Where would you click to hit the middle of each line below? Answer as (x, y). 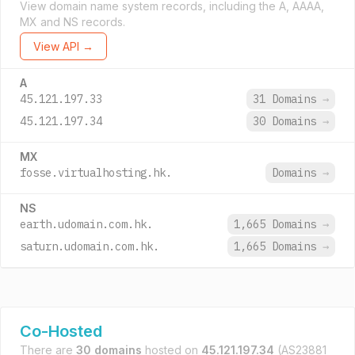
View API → (63, 46)
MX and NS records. (73, 22)
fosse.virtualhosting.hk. (96, 173)
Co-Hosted (61, 331)
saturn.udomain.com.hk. (90, 246)
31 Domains (288, 99)
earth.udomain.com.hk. (86, 224)
